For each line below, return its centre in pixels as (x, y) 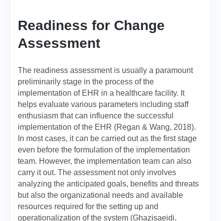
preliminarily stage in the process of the (86, 82)
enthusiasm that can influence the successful (96, 116)
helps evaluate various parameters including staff (103, 104)
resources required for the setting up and (88, 206)
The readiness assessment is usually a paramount (105, 70)
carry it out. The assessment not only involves (97, 172)
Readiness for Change (91, 25)
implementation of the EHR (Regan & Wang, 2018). (107, 127)
